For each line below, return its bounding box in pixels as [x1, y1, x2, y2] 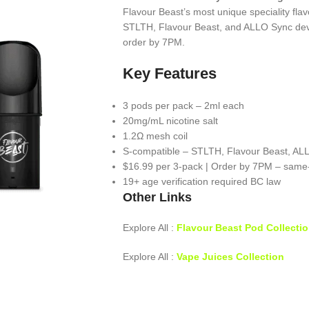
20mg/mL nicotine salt [122, 115, 218, 126]
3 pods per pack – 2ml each [122, 100, 244, 111]
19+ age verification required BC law [122, 176, 281, 187]
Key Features [122, 65, 217, 82]
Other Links [122, 190, 192, 204]
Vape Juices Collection [176, 251, 284, 262]
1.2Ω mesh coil [122, 130, 188, 141]
